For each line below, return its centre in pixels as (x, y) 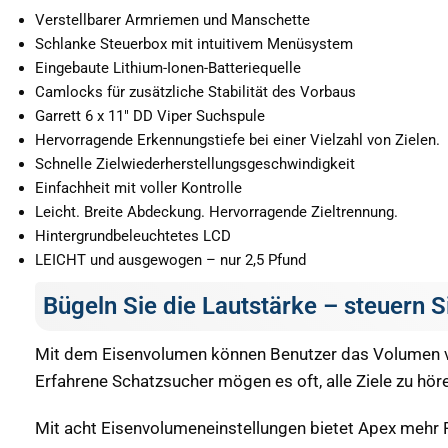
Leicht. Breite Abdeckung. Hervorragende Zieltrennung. (216, 212)
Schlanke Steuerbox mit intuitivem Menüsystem (194, 44)
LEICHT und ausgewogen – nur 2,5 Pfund (170, 260)
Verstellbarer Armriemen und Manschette (172, 20)
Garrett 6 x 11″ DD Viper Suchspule (150, 116)
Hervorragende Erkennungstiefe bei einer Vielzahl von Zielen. (237, 140)
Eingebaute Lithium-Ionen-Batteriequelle (168, 68)
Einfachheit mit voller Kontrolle (138, 188)
